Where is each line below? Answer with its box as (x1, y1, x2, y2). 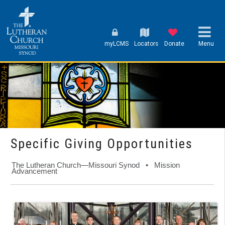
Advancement (12, 166, 57, 175)
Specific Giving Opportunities (11, 135, 193, 151)
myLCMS (104, 40, 129, 48)
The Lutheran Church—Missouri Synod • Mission (12, 160, 180, 169)
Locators (134, 40, 159, 48)
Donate (164, 40, 185, 48)
